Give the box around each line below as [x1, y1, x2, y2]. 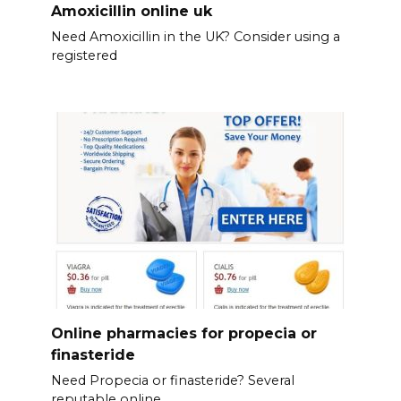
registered [50, 47, 117, 64]
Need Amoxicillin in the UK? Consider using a [50, 29, 340, 46]
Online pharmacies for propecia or [50, 324, 317, 342]
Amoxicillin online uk [50, 2, 212, 20]
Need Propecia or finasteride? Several [50, 372, 294, 389]
